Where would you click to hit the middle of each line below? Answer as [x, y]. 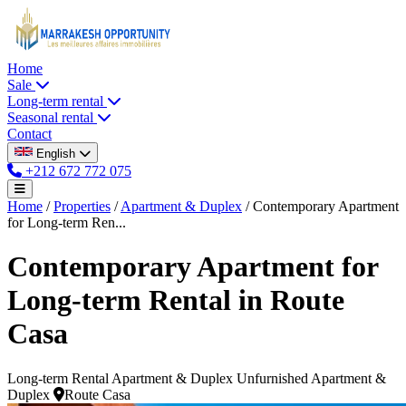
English [56, 154]
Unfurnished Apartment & [311, 378]
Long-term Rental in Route [176, 300]
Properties [82, 206]
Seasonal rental [52, 117]
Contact [29, 134]
